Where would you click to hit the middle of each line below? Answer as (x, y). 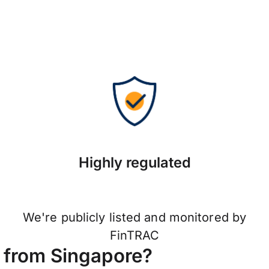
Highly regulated (134, 163)
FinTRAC (134, 236)
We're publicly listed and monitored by (134, 218)
